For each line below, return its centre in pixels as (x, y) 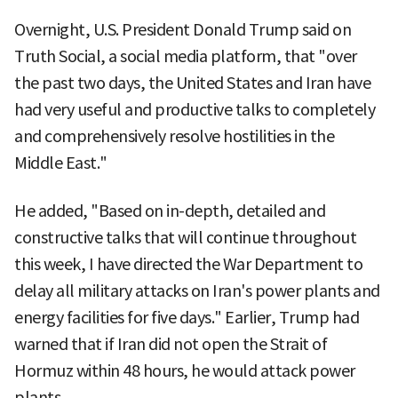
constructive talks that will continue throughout (185, 237)
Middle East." (61, 163)
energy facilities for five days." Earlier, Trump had (187, 317)
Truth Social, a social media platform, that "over (186, 56)
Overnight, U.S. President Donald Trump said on (183, 29)
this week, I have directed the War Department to (188, 264)
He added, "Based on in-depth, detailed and (170, 211)
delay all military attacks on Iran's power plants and (197, 291)
